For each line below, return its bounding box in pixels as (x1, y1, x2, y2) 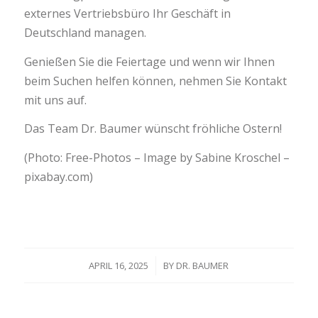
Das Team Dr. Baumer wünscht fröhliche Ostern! (23, 121, 282, 137)
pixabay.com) (23, 169, 93, 185)
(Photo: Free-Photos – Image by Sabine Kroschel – (23, 150, 290, 165)
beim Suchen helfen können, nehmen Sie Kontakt (23, 72, 287, 89)
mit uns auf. (23, 92, 87, 108)
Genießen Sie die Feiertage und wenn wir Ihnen (23, 53, 275, 70)
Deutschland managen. (23, 25, 146, 41)
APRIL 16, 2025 (89, 259, 149, 273)
